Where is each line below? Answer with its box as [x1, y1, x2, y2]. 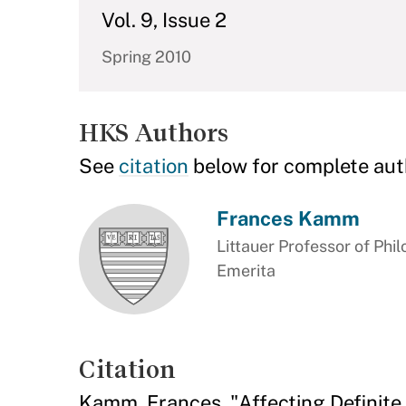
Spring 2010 [101, 47, 191, 66]
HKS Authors [79, 119, 228, 147]
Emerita [216, 261, 275, 280]
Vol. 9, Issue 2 [101, 8, 227, 32]
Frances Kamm [216, 207, 360, 230]
